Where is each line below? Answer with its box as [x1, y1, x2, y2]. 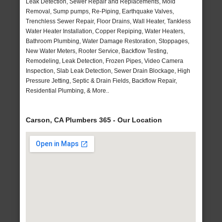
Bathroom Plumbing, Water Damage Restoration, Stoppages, [26, 38, 190, 45]
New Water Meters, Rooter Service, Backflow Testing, [26, 48, 168, 55]
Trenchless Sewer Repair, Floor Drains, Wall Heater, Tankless [26, 18, 191, 25]
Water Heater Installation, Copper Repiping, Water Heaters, [26, 28, 185, 35]
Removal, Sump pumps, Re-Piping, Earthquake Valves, [26, 8, 174, 15]
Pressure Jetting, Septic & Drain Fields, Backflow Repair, [26, 77, 177, 85]
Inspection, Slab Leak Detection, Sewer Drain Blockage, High [26, 67, 191, 75]
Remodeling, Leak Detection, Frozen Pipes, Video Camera [26, 57, 184, 65]
